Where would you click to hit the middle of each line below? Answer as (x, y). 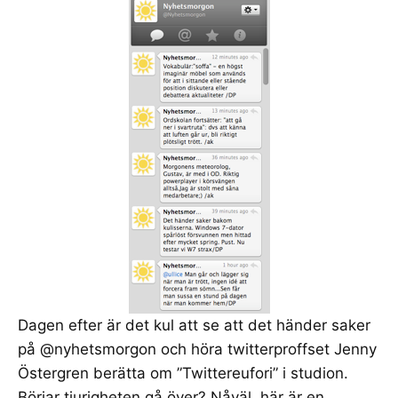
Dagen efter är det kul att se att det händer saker (194, 325)
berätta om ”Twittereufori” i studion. (219, 373)
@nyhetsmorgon (98, 349)
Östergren (53, 373)
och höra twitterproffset (245, 349)
